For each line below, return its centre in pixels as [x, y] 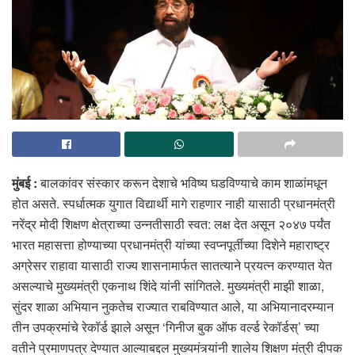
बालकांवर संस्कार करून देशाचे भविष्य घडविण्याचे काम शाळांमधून [182, 182]
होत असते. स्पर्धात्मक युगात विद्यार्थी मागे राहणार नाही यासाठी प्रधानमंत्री [174, 203]
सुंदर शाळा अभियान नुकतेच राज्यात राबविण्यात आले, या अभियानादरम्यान [173, 306]
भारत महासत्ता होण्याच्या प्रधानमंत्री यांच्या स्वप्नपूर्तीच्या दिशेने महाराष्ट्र [171, 244]
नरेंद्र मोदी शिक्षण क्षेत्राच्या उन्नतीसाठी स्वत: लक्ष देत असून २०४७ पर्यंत [171, 223]
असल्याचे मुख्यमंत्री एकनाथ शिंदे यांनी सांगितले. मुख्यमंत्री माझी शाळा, [168, 285]
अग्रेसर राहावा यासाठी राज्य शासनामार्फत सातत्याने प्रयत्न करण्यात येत [172, 265]
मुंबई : [25, 182]
